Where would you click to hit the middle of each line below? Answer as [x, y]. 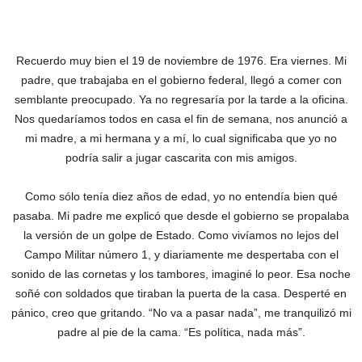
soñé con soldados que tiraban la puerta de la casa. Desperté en [181, 293]
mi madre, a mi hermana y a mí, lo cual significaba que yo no [181, 138]
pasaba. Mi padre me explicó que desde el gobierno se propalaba [181, 216]
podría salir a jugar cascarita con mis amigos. [181, 158]
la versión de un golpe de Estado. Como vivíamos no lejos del [181, 235]
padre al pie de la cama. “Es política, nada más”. [181, 332]
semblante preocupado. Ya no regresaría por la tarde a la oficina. [181, 99]
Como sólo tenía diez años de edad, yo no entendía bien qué [181, 196]
